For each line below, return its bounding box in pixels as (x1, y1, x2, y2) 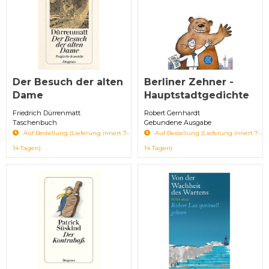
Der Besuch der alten (13, 76, 123, 88)
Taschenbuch (13, 118, 57, 127)
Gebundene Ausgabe (144, 118, 211, 127)
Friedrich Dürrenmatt (13, 108, 80, 117)
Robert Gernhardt (144, 108, 200, 117)
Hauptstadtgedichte (144, 89, 249, 101)
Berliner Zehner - (144, 76, 234, 88)
